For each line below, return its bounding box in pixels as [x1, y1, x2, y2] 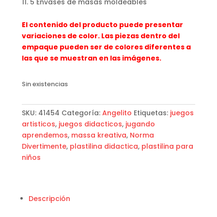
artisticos [21, 119, 55, 129]
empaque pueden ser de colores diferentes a [21, 42, 191, 52]
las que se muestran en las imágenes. [21, 53, 161, 63]
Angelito [102, 108, 132, 118]
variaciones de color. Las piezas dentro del [21, 31, 180, 41]
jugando [125, 119, 155, 129]
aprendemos [21, 130, 68, 140]
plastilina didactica [69, 141, 138, 151]
